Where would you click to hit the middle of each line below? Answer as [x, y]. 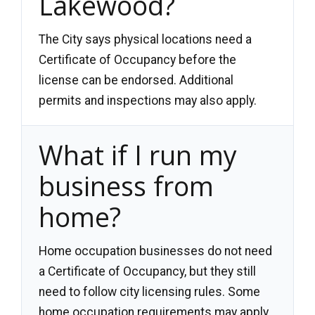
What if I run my [138, 155]
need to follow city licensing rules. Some [149, 291]
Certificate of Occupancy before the [137, 60]
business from [126, 186]
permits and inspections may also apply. [148, 101]
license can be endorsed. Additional [136, 81]
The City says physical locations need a [145, 40]
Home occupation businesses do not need [155, 251]
